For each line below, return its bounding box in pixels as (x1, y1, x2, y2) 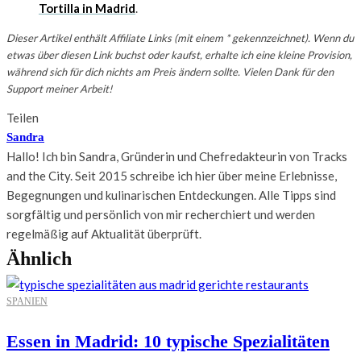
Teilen (6, 110, 39, 126)
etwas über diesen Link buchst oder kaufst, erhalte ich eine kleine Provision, (6, 48, 352, 62)
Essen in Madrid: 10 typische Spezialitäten (6, 331, 330, 352)
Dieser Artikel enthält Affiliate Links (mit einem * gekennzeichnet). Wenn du (6, 31, 354, 45)
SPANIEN (6, 296, 48, 308)
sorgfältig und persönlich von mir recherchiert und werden (6, 207, 315, 222)
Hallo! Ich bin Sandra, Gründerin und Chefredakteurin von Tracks (6, 149, 347, 164)
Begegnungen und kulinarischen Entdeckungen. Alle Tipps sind (6, 188, 336, 203)
